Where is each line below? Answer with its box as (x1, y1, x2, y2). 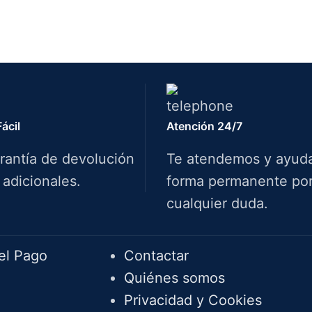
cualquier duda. (166, 195, 268, 212)
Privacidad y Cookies (123, 292, 262, 309)
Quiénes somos (123, 270, 225, 286)
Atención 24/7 (166, 119, 242, 133)
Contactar (123, 247, 189, 264)
